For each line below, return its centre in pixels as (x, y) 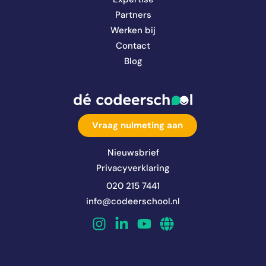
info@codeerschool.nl (133, 201)
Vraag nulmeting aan (137, 125)
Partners (133, 15)
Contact (133, 46)
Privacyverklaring (133, 168)
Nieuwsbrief (133, 152)
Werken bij (133, 31)
